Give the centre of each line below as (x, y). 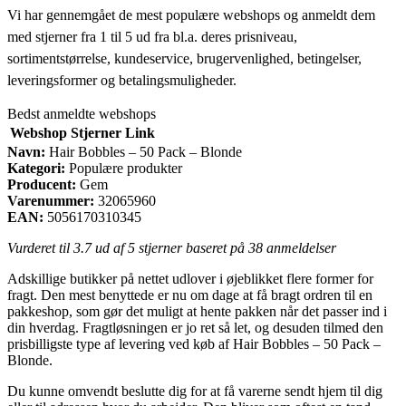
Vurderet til (40, 247)
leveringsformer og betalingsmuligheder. (122, 80)
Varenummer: (51, 200)
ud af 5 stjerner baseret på (170, 247)
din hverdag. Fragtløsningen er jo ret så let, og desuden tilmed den (195, 327)
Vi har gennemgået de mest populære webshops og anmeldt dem (191, 14)
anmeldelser (300, 247)
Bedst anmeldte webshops (82, 113)
